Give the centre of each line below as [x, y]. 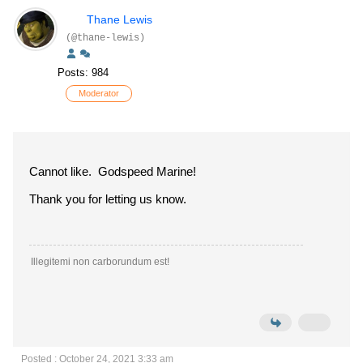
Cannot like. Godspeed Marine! [113, 171]
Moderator [99, 93]
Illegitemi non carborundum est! [100, 262]
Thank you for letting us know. [109, 199]
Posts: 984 [83, 73]
